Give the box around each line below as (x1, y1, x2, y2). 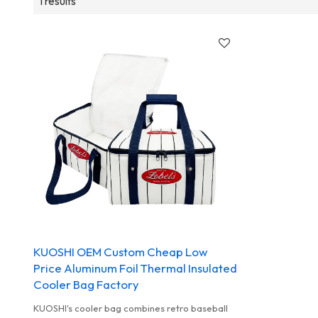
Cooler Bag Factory (33, 277, 139, 292)
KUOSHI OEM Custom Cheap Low (33, 244, 208, 260)
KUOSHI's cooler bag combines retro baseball (33, 302, 228, 314)
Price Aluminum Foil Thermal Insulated (33, 261, 237, 276)
